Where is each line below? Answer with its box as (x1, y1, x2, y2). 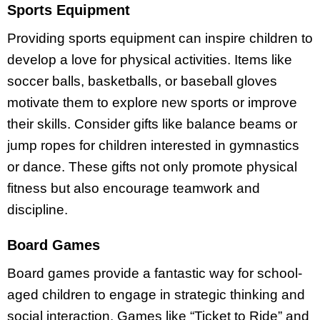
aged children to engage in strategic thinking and (7, 287, 305, 303)
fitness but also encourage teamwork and (7, 180, 260, 196)
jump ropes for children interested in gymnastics (7, 137, 299, 153)
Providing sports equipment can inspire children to (7, 30, 313, 46)
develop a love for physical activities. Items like (7, 51, 292, 67)
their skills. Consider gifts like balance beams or (7, 116, 297, 131)
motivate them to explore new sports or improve (7, 94, 297, 110)
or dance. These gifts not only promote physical (7, 159, 297, 174)
